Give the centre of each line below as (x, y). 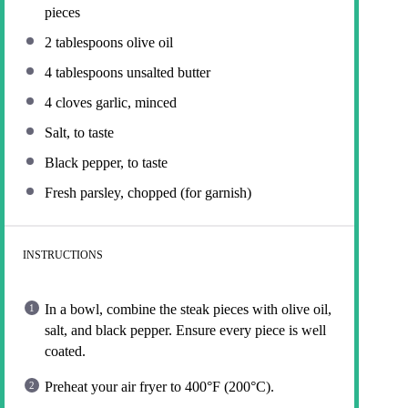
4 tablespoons (84, 72)
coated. (65, 351)
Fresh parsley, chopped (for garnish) (148, 192)
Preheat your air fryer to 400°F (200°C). (159, 386)
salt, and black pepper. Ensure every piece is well (185, 330)
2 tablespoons (84, 42)
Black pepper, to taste (106, 162)
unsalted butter (167, 72)
